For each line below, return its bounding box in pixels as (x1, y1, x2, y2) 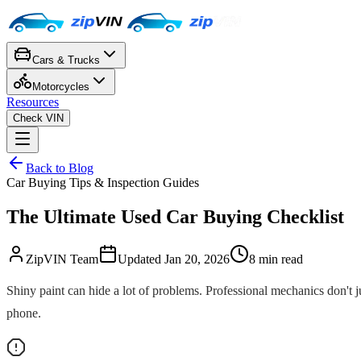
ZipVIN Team (26, 251, 98, 266)
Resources (6, 95, 59, 109)
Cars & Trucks (32, 54, 100, 66)
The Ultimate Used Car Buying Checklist (6, 205, 344, 227)
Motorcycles (32, 81, 89, 93)
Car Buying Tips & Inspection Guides (6, 176, 199, 189)
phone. (6, 305, 41, 320)
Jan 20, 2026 (164, 251, 230, 266)
